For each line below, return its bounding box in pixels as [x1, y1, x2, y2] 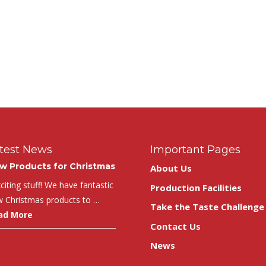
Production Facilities [150, 181, 242, 194]
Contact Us [150, 220, 201, 232]
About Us [150, 162, 192, 175]
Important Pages [150, 143, 240, 157]
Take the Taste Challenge [150, 201, 264, 213]
